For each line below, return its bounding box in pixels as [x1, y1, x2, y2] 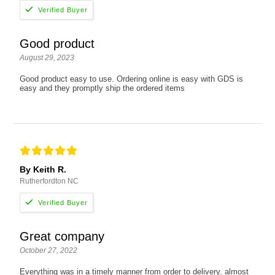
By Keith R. [20, 165, 67, 175]
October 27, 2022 [20, 246, 78, 255]
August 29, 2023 [20, 53, 75, 63]
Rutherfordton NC [20, 177, 79, 186]
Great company [20, 230, 105, 244]
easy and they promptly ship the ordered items [20, 83, 185, 93]
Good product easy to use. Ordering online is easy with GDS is [20, 74, 244, 84]
